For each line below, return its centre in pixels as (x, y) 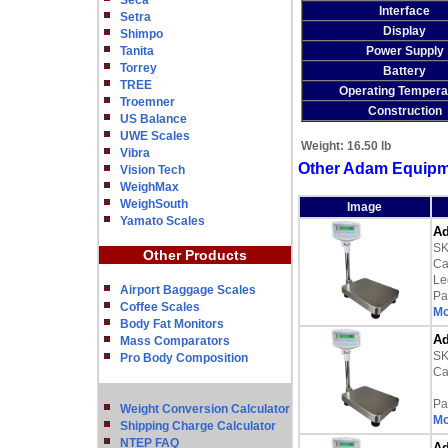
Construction (404, 111)
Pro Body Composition (183, 358)
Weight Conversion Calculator (204, 409)
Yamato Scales (162, 221)
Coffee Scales (159, 307)
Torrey (138, 68)
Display (404, 31)
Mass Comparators (174, 341)
